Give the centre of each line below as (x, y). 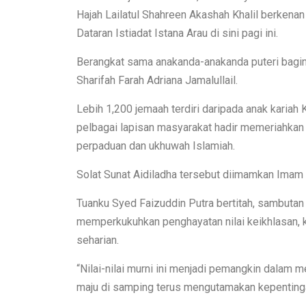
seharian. (98, 240)
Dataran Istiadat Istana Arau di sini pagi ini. (177, 33)
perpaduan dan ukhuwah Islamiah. (156, 145)
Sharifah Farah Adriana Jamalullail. (157, 80)
